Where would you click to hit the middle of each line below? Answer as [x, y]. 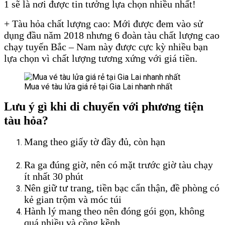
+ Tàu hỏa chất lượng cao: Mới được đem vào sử [103, 23]
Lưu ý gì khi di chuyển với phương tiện [104, 107]
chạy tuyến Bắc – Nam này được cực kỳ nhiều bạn [106, 46]
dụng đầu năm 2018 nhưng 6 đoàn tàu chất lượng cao [112, 35]
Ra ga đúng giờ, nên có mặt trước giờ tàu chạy [119, 164]
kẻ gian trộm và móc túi [73, 199]
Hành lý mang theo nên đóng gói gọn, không [114, 211]
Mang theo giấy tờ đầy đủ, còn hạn [96, 141]
